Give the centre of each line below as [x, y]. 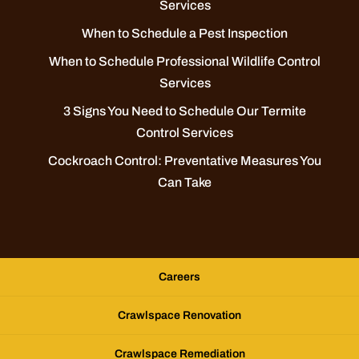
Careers [179, 277]
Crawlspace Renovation [179, 316]
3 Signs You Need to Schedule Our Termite [185, 111]
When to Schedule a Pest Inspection [185, 34]
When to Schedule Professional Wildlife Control [185, 62]
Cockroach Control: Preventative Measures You [185, 161]
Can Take [185, 183]
